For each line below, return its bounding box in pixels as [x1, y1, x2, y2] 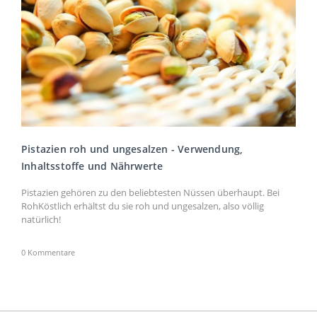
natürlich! [21, 213, 61, 226]
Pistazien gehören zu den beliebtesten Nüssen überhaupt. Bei [21, 186, 279, 199]
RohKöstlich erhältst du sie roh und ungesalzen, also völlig [21, 200, 264, 212]
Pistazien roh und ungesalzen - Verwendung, [21, 142, 243, 156]
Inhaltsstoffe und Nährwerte [21, 159, 163, 173]
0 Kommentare [21, 247, 75, 258]
